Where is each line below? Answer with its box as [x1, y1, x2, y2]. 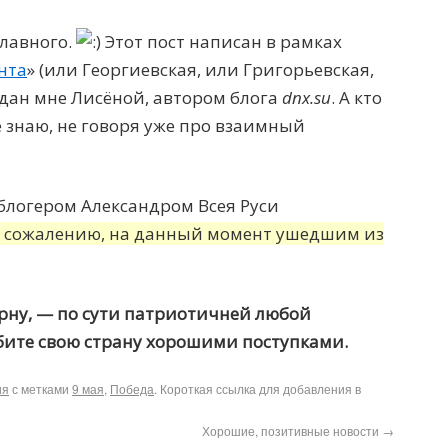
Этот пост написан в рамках [101, 30, 342, 53]
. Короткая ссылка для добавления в [154, 380, 361, 397]
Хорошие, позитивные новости [202, 422, 382, 439]
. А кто [331, 86, 382, 109]
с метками [9, 380, 72, 397]
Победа [110, 380, 154, 397]
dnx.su [282, 86, 331, 109]
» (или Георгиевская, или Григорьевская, [27, 58, 374, 81]
